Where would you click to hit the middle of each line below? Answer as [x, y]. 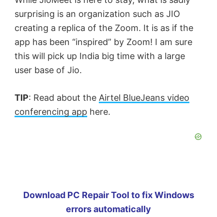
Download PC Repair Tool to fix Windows [108, 195]
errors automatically [108, 209]
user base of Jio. [48, 70]
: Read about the [64, 97]
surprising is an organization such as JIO [97, 14]
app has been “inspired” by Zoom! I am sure [103, 42]
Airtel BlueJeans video [144, 97]
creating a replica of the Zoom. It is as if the [104, 28]
